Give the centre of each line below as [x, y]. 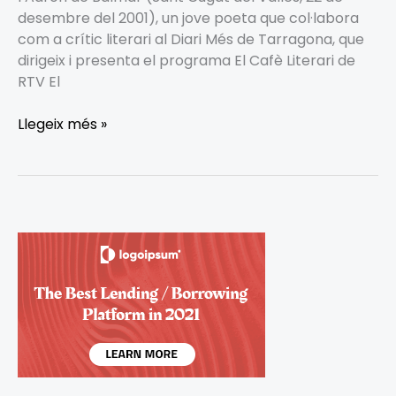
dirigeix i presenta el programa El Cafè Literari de [187, 60]
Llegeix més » [62, 124]
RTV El [39, 81]
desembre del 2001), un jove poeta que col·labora [188, 18]
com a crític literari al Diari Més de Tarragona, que [191, 39]
